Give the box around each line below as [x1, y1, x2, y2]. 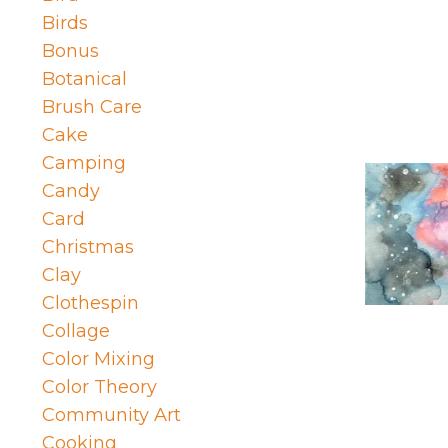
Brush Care [42, 96, 142, 119]
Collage [42, 320, 110, 343]
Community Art [42, 404, 181, 427]
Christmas [42, 236, 134, 259]
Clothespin [42, 292, 139, 315]
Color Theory [42, 376, 157, 399]
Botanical [42, 68, 127, 91]
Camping [42, 152, 126, 175]
